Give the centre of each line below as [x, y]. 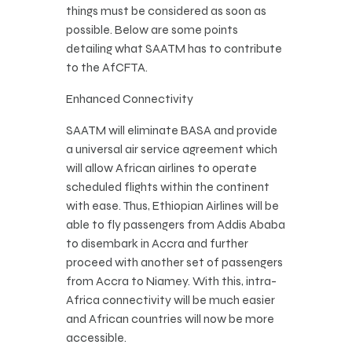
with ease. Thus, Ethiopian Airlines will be [172, 206]
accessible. [96, 338]
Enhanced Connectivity [130, 99]
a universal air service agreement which [172, 149]
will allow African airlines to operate [161, 168]
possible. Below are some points [152, 30]
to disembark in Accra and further [157, 244]
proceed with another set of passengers [174, 262]
